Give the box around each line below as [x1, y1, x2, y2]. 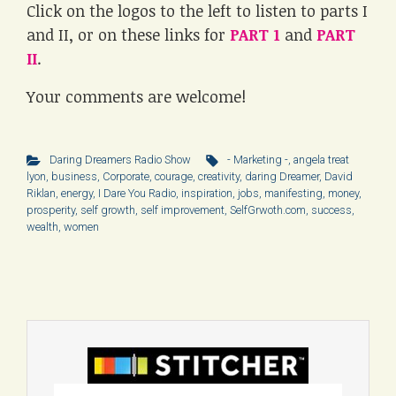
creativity [198, 170, 240, 183]
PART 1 [230, 24, 280, 45]
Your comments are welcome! [27, 86, 246, 107]
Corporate [103, 170, 149, 183]
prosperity [27, 203, 75, 217]
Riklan [27, 187, 56, 200]
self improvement [141, 203, 225, 217]
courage [155, 170, 193, 183]
